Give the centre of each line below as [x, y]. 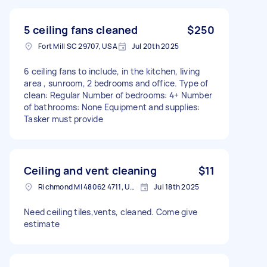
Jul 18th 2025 [177, 187]
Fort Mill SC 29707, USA [78, 46]
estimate [42, 223]
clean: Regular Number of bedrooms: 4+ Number [118, 95]
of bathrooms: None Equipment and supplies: [112, 107]
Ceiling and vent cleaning [90, 170]
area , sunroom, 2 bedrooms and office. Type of [116, 83]
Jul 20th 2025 [155, 46]
